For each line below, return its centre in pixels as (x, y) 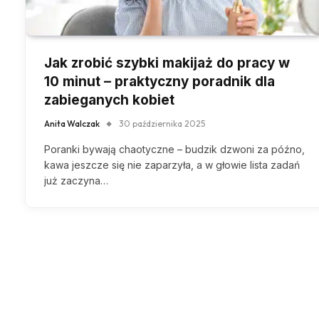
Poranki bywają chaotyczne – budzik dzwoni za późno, (174, 149)
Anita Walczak (72, 123)
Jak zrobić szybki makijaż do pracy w (167, 63)
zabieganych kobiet (109, 100)
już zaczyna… (76, 180)
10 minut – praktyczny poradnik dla (159, 81)
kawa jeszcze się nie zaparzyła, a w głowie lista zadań (172, 164)
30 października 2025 (162, 123)
